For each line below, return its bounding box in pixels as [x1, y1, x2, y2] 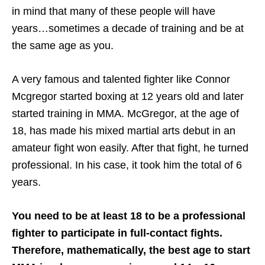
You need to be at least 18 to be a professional [12, 209, 245, 222]
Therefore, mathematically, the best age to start [12, 244, 250, 256]
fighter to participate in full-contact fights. [12, 227, 222, 239]
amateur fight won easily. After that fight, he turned [12, 141, 248, 154]
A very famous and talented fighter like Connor [12, 73, 230, 85]
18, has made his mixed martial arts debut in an [12, 124, 235, 137]
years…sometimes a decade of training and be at [12, 22, 244, 34]
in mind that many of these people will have [12, 5, 215, 17]
